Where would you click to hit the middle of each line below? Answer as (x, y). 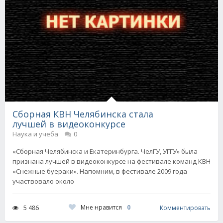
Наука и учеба (35, 134)
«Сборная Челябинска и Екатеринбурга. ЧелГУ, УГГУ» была (105, 152)
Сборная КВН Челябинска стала (83, 114)
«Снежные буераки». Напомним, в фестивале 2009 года (100, 171)
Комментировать (185, 208)
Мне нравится (101, 208)
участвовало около (43, 181)
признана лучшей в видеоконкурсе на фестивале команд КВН (111, 162)
